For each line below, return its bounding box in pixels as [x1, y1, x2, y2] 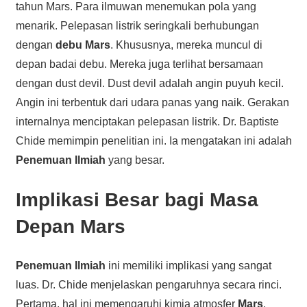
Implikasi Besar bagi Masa [15, 188, 258, 210]
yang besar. [105, 153, 164, 166]
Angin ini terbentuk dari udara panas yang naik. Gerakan [15, 96, 289, 108]
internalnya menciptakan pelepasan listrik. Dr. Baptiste [15, 115, 279, 127]
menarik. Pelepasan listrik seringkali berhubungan [15, 19, 259, 32]
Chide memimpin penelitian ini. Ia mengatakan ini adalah [15, 134, 292, 147]
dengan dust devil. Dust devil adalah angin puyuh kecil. [15, 77, 284, 89]
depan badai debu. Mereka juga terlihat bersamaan [15, 58, 263, 70]
